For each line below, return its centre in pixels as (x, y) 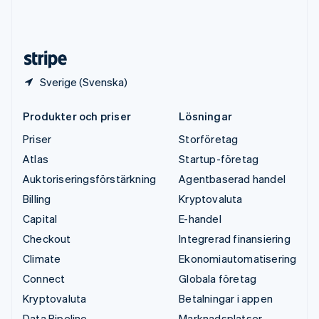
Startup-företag (219, 159)
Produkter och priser (77, 116)
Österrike (66, 34)
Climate (42, 259)
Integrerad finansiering (235, 239)
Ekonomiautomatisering (238, 259)
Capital (40, 219)
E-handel (200, 219)
